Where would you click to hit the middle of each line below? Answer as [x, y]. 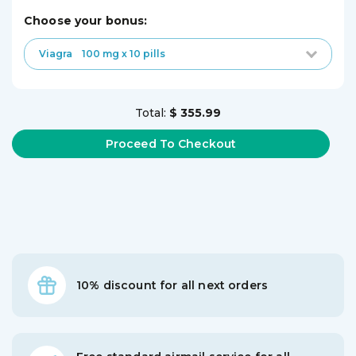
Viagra [56, 54]
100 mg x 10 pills [119, 54]
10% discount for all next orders [172, 285]
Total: [152, 113]
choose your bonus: [90, 21]
